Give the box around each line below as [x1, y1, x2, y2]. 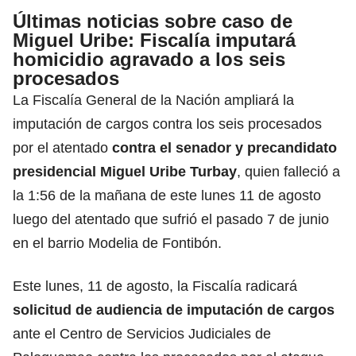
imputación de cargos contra [13, 115, 196, 132]
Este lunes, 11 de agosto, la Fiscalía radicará [13, 277, 297, 294]
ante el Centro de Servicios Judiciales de [13, 325, 271, 342]
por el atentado [13, 139, 112, 156]
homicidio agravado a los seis [13, 48, 285, 70]
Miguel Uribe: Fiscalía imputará [13, 29, 296, 51]
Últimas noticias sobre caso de [13, 10, 292, 32]
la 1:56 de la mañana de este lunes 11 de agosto [13, 187, 321, 203]
